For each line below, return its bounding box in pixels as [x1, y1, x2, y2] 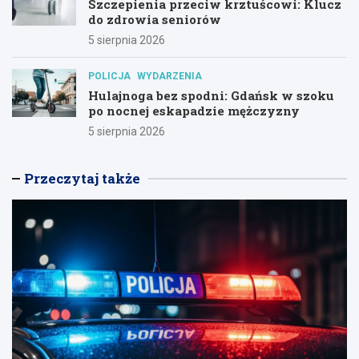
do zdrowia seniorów [88, 10, 221, 27]
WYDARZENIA [137, 70, 202, 82]
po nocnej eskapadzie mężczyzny [88, 102, 300, 119]
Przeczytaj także [24, 168, 140, 188]
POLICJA [88, 70, 131, 82]
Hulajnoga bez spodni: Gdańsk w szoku [88, 87, 334, 103]
